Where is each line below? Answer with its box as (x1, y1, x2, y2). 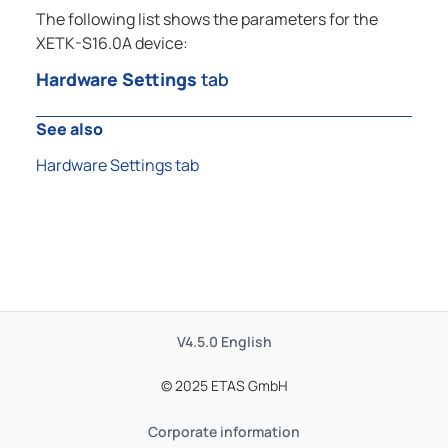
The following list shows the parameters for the (36, 8, 378, 31)
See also (36, 118, 103, 141)
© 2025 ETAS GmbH (160, 376, 288, 395)
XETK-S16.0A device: (36, 32, 188, 55)
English (220, 332, 272, 351)
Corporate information (148, 422, 300, 441)
